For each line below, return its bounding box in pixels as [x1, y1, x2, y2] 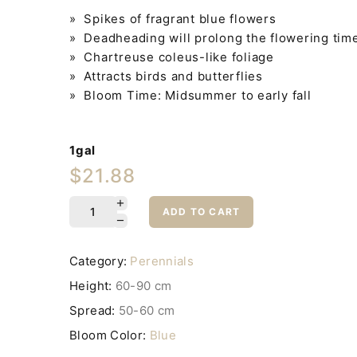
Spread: [69, 303, 116, 319]
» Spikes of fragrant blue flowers [69, 10, 277, 26]
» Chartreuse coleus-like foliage [69, 49, 274, 65]
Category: [69, 253, 127, 269]
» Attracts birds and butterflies [69, 68, 263, 84]
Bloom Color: [69, 328, 147, 343]
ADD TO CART [163, 205, 241, 218]
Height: [69, 278, 112, 294]
